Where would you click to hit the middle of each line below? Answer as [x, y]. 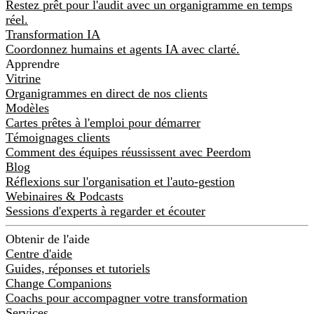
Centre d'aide [39, 254]
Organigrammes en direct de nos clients [107, 93]
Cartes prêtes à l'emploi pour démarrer [103, 122]
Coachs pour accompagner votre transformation [127, 298]
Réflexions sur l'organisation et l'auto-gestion [120, 181]
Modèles [27, 108]
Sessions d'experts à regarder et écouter [105, 211]
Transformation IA [53, 34]
